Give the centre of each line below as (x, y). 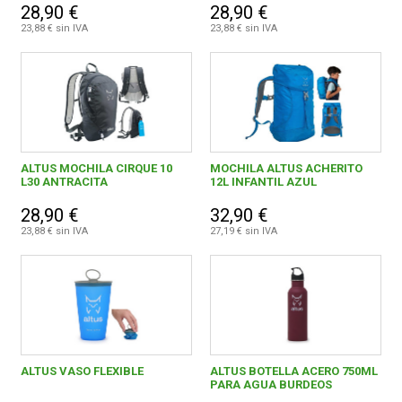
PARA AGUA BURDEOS (271, 385)
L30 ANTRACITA (65, 182)
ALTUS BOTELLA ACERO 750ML (293, 371)
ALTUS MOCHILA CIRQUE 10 (97, 169)
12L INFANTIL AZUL (263, 182)
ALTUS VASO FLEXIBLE (83, 371)
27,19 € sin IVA (243, 232)
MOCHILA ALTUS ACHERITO (286, 169)
